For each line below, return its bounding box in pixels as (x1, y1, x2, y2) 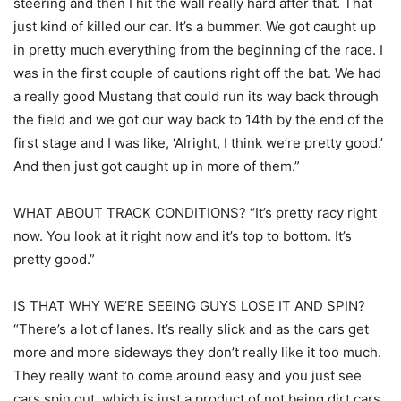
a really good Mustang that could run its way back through (13, 88, 379, 106)
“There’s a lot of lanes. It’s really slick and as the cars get (13, 320, 369, 338)
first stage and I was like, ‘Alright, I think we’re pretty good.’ (13, 134, 383, 152)
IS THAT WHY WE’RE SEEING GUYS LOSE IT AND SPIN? (13, 297, 365, 315)
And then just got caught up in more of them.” (13, 158, 300, 175)
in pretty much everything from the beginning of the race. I (13, 41, 383, 59)
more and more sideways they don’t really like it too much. (13, 344, 381, 362)
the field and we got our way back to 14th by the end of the (13, 111, 384, 129)
